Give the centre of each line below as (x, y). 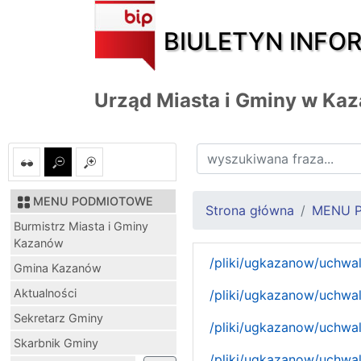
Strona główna (250, 210)
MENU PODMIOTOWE (93, 201)
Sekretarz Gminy (58, 317)
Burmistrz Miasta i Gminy (81, 226)
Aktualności (45, 293)
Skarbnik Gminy (56, 342)
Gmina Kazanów (58, 268)
